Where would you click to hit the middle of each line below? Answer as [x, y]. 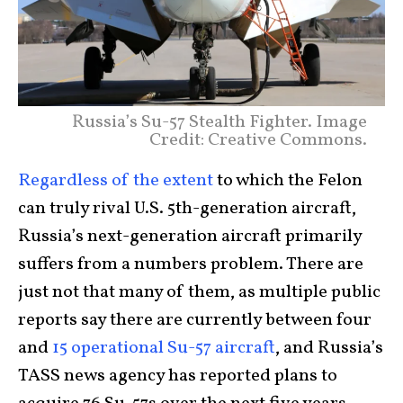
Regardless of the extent [116, 180]
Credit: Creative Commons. [258, 140]
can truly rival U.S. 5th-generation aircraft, [187, 208]
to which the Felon [288, 180]
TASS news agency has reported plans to [178, 376]
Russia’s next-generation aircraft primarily [190, 236]
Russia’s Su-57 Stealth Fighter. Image [219, 122]
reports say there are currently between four [195, 320]
